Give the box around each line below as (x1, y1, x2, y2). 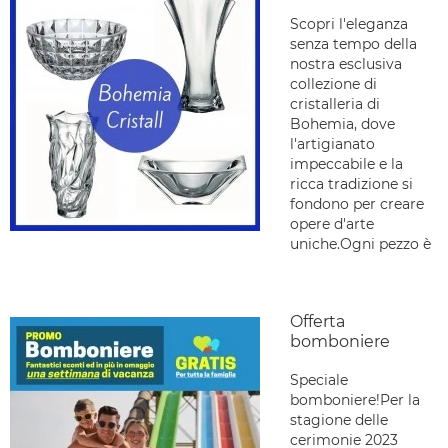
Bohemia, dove (290, 115, 395, 133)
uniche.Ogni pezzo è (290, 235, 431, 253)
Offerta (290, 312, 345, 331)
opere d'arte (290, 215, 374, 233)
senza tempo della (290, 35, 417, 53)
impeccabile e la (290, 155, 403, 173)
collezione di (290, 75, 377, 93)
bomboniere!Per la (290, 391, 420, 409)
